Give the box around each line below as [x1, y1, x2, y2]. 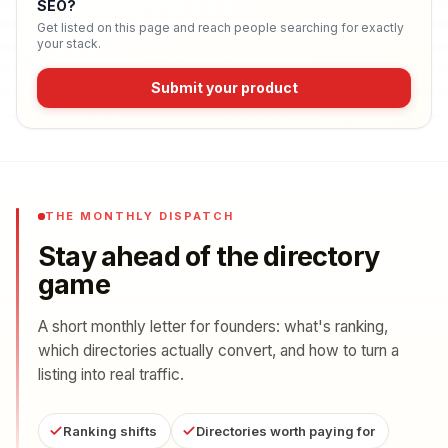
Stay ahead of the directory [38, 240, 379, 273]
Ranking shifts [63, 423, 157, 439]
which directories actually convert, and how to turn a [38, 341, 399, 360]
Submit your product [150, 79, 298, 96]
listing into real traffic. [38, 365, 184, 384]
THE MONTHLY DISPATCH [45, 209, 234, 223]
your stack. [37, 36, 101, 51]
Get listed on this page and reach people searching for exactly [37, 20, 404, 35]
